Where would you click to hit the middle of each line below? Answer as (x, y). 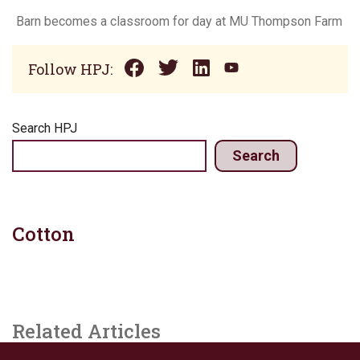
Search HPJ (45, 129)
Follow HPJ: (70, 69)
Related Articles (86, 331)
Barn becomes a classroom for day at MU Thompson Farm (179, 21)
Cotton (43, 234)
